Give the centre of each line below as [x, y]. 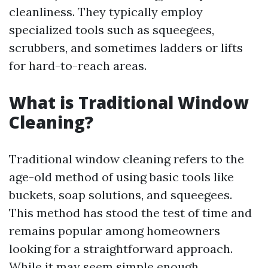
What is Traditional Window [129, 102]
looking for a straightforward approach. [121, 249]
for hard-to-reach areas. [78, 66]
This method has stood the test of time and [130, 213]
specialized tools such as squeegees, [112, 30]
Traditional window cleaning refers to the [127, 159]
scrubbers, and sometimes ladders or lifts [126, 48]
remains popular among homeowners [115, 231]
